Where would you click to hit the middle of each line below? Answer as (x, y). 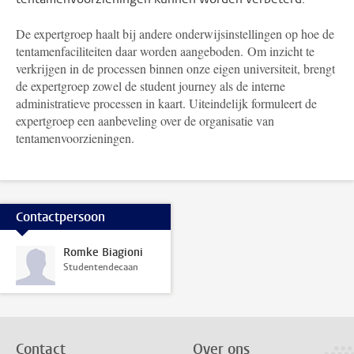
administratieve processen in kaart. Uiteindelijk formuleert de (166, 103)
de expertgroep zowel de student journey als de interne (151, 86)
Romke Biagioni (103, 252)
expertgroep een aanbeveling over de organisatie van (145, 121)
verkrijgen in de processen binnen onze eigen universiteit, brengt (175, 68)
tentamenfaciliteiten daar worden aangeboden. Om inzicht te (165, 51)
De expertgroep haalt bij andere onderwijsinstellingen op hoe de (175, 34)
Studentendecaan (101, 267)
